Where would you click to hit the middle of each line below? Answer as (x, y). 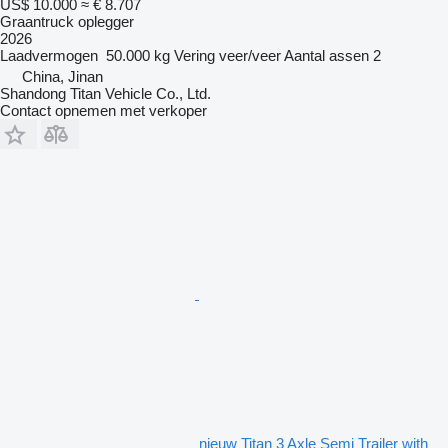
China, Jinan (62, 77)
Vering (194, 56)
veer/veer (250, 56)
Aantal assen (326, 56)
